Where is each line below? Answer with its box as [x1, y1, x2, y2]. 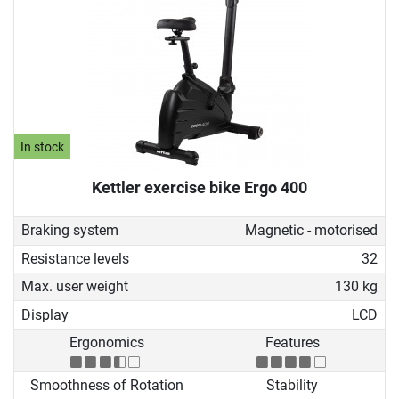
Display [21, 305, 69, 323]
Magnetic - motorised [244, 222, 378, 240]
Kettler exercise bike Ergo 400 [92, 178, 307, 198]
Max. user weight [21, 278, 128, 296]
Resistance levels [21, 249, 129, 267]
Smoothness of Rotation [29, 377, 183, 395]
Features [265, 333, 320, 351]
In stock [20, 139, 65, 155]
